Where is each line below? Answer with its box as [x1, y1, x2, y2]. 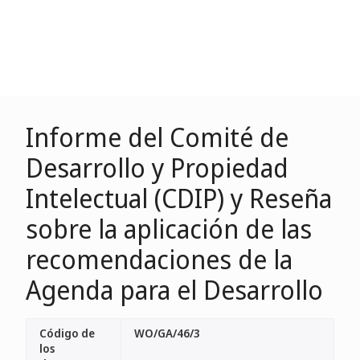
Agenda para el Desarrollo [26, 272, 323, 307]
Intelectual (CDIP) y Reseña [26, 181, 332, 215]
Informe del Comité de [26, 120, 288, 154]
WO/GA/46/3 [134, 325, 200, 341]
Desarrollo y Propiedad [26, 150, 288, 185]
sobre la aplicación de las [26, 211, 312, 246]
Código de [39, 325, 95, 341]
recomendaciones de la [26, 242, 292, 276]
